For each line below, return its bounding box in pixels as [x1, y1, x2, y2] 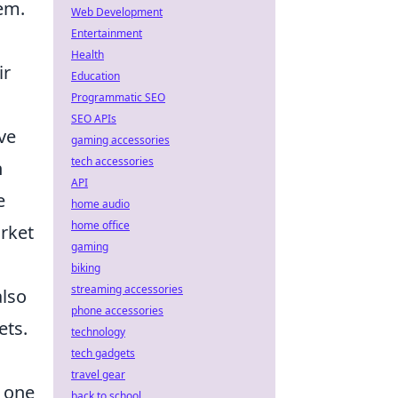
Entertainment [71, 26, 142, 41]
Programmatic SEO [71, 90, 165, 105]
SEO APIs [71, 111, 116, 126]
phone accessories [71, 303, 163, 318]
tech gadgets [71, 346, 135, 361]
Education [71, 68, 120, 84]
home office [71, 218, 130, 233]
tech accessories [71, 154, 154, 169]
